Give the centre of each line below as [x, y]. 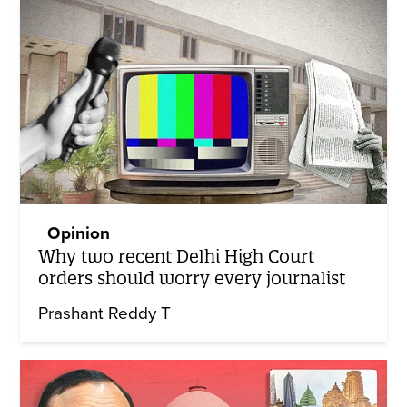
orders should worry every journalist [192, 278]
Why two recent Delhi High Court [177, 256]
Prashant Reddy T [105, 313]
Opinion [79, 233]
